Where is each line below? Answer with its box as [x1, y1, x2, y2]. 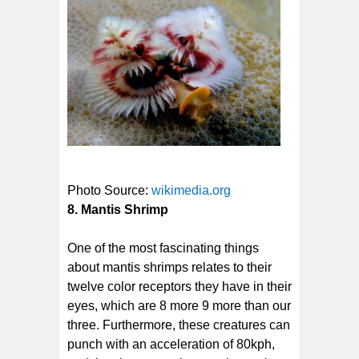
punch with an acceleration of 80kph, [67, 337, 275, 351]
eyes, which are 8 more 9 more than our [67, 298, 291, 313]
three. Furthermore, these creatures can [67, 317, 290, 332]
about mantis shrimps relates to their [67, 260, 272, 274]
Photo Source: [67, 183, 151, 197]
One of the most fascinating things [67, 240, 259, 255]
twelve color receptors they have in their [67, 279, 292, 293]
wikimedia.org [151, 183, 231, 197]
